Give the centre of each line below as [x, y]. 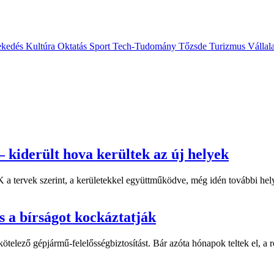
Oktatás [73, 46]
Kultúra [42, 46]
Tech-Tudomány [146, 46]
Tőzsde [194, 46]
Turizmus [228, 46]
